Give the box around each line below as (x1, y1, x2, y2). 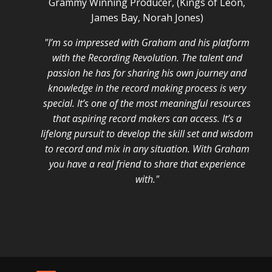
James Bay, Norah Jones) (90, 10, 203, 24)
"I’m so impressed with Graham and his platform (44, 35, 250, 49)
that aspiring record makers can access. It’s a (52, 111, 242, 125)
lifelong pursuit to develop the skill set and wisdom (41, 126, 253, 140)
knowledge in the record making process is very (48, 81, 246, 95)
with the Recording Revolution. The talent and (52, 50, 242, 64)
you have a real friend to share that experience (49, 157, 245, 171)
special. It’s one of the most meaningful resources (43, 96, 251, 110)
